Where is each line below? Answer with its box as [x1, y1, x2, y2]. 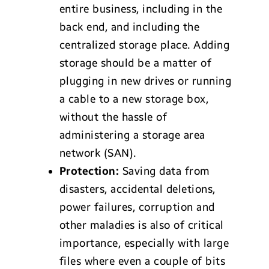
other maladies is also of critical [59, 219, 224, 232]
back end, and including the [59, 20, 200, 34]
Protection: [59, 165, 119, 178]
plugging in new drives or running [59, 74, 232, 88]
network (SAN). [59, 147, 136, 160]
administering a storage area [59, 128, 205, 142]
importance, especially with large [59, 237, 229, 250]
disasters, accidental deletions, [59, 183, 216, 196]
